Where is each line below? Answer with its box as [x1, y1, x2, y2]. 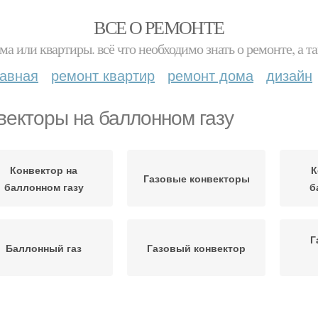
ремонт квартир [51, 65, 155, 85]
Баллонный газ [6, 241, 82, 255]
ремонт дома [168, 65, 253, 85]
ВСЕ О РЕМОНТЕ [94, 15, 224, 39]
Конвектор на [10, 163, 77, 177]
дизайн [266, 65, 312, 85]
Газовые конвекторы [143, 171, 250, 185]
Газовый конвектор [147, 241, 246, 255]
